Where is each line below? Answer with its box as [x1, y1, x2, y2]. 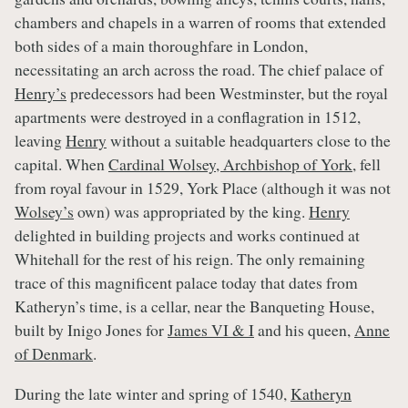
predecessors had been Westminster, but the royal [66, 82, 388, 105]
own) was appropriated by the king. [74, 200, 309, 223]
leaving [15, 129, 66, 152]
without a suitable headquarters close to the [107, 129, 391, 152]
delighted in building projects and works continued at [15, 224, 360, 247]
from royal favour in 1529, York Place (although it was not [15, 177, 391, 199]
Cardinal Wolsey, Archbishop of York [108, 153, 352, 176]
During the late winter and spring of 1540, [15, 382, 291, 404]
